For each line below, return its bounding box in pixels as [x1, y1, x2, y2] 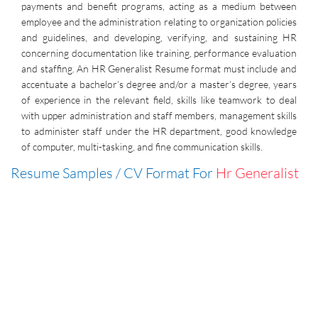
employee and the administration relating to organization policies [21, 16, 297, 28]
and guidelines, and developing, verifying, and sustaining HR [21, 31, 297, 43]
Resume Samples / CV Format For [11, 164, 216, 181]
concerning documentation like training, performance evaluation [21, 47, 297, 59]
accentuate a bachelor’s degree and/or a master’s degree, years [21, 78, 297, 90]
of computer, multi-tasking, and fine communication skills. [21, 141, 263, 153]
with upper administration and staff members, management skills [21, 109, 297, 121]
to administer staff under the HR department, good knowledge [21, 125, 297, 137]
